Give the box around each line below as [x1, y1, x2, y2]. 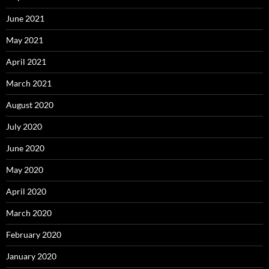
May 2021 [6, 35, 43, 46]
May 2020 [6, 165, 43, 175]
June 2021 [6, 13, 44, 24]
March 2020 [6, 208, 52, 219]
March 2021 [6, 78, 52, 89]
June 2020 [6, 143, 44, 154]
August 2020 [6, 100, 53, 110]
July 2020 [6, 121, 42, 132]
